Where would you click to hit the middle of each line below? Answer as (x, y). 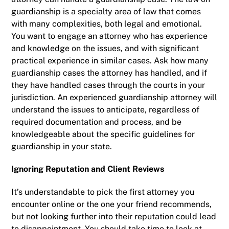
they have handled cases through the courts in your (108, 85)
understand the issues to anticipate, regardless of (106, 109)
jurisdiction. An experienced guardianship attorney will (114, 97)
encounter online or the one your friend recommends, (112, 204)
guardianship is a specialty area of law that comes (106, 11)
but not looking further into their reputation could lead (114, 217)
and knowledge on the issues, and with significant (105, 48)
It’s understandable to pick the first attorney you (103, 192)
